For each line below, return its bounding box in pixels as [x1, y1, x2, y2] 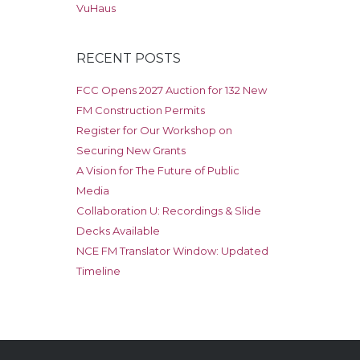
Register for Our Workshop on [76, 123, 233, 137]
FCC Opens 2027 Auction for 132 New [76, 83, 268, 96]
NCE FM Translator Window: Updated [76, 243, 269, 257]
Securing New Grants [76, 143, 186, 157]
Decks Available [76, 223, 161, 237]
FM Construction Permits [76, 103, 206, 117]
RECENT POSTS [76, 51, 182, 67]
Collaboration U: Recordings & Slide [76, 203, 262, 217]
